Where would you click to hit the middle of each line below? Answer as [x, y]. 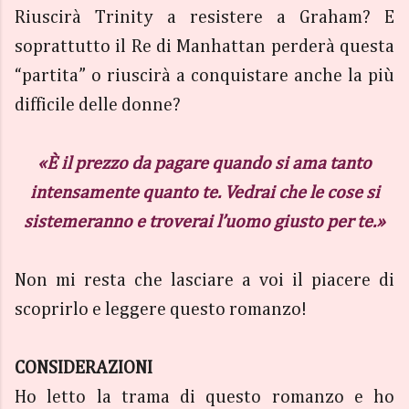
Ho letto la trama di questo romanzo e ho [204, 397]
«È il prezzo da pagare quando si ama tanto [204, 163]
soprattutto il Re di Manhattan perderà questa [204, 47]
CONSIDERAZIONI [84, 368]
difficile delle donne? [100, 105]
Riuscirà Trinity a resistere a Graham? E [204, 17]
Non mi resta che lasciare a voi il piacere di [204, 280]
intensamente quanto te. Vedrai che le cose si [204, 193]
